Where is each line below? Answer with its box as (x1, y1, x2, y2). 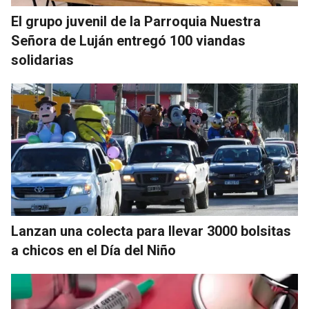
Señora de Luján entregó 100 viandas (11, 32, 246, 50)
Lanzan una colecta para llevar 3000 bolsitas (11, 223, 291, 240)
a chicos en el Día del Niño (11, 242, 176, 259)
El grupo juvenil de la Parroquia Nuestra (11, 13, 261, 30)
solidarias (11, 52, 74, 69)
